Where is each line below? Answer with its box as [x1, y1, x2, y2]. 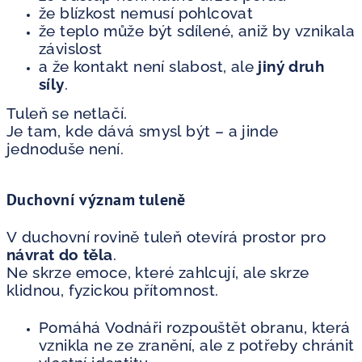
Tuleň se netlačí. [6, 103, 128, 122]
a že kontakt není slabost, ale [39, 57, 259, 75]
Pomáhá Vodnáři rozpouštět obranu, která [39, 318, 351, 336]
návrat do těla [6, 245, 113, 263]
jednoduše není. [6, 139, 124, 158]
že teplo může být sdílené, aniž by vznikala [39, 21, 356, 40]
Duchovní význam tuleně [6, 188, 186, 210]
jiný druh [258, 57, 324, 75]
